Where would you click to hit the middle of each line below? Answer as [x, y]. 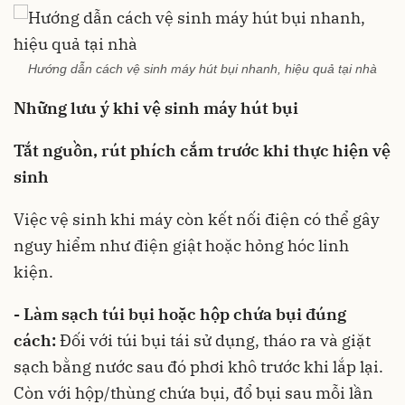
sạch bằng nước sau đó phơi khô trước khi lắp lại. [198, 367]
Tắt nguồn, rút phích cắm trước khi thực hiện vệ [202, 151]
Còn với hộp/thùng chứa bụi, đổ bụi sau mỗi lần [193, 393]
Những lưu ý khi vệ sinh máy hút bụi [156, 108]
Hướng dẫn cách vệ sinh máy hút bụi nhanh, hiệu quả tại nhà [202, 69]
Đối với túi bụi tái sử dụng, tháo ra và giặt [213, 340]
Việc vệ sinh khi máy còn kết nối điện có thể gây [197, 219]
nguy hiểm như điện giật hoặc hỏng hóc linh [181, 245]
